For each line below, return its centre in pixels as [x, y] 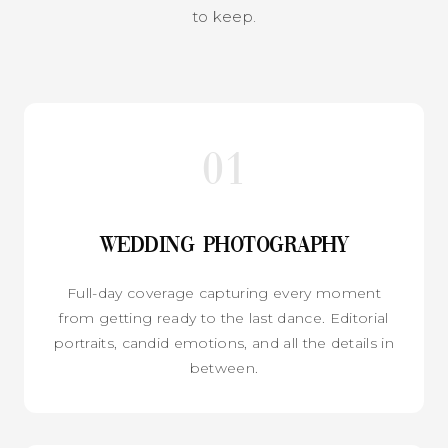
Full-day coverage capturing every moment [224, 292]
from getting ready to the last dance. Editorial [224, 317]
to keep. [224, 16]
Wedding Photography [224, 245]
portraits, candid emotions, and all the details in [223, 342]
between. [224, 367]
